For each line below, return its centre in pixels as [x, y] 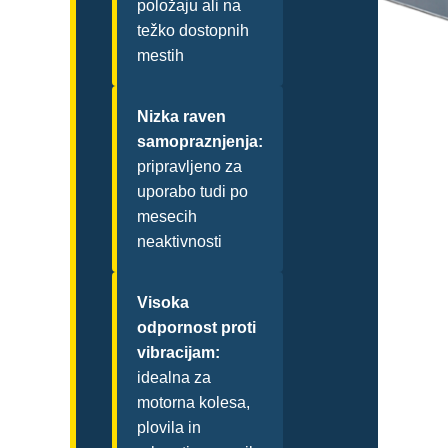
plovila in [169, 428]
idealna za [174, 378]
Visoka [163, 303]
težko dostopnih [193, 31]
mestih [160, 56]
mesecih [167, 217]
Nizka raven [181, 117]
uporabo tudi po [192, 192]
